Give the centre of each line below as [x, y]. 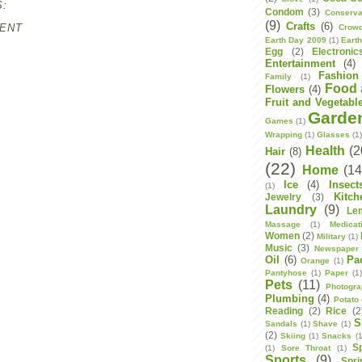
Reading [284, 311]
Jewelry [283, 197]
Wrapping [284, 135]
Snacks [337, 336]
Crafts [301, 26]
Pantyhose [286, 273]
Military [331, 236]
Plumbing [290, 299]
